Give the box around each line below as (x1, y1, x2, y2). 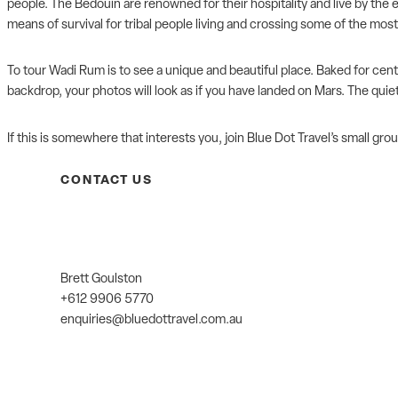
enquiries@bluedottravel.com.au (60, 314, 243, 328)
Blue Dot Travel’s (247, 131, 338, 146)
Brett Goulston (60, 273, 142, 287)
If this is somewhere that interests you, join (7, 131, 247, 146)
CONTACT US (60, 174, 153, 188)
